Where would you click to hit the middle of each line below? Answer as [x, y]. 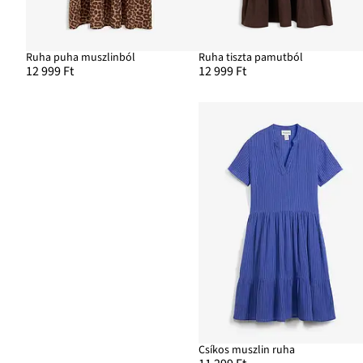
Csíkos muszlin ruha [247, 350]
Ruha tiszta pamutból [251, 57]
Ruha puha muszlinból [81, 57]
